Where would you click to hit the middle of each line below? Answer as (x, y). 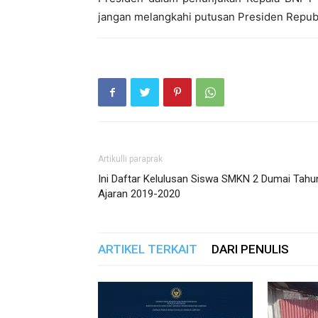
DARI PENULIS (250, 249)
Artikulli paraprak (130, 159)
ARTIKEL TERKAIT (148, 249)
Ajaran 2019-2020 (139, 194)
